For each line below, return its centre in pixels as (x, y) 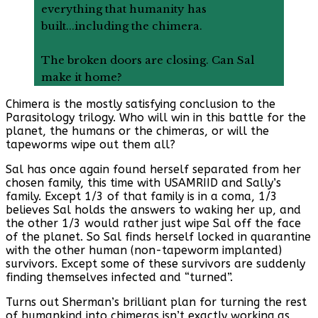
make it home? (82, 77)
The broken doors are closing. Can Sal (148, 60)
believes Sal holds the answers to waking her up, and (153, 210)
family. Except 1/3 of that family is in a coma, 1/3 (142, 197)
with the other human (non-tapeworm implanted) (144, 251)
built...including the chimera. (122, 26)
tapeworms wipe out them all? (91, 145)
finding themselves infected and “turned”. (119, 278)
